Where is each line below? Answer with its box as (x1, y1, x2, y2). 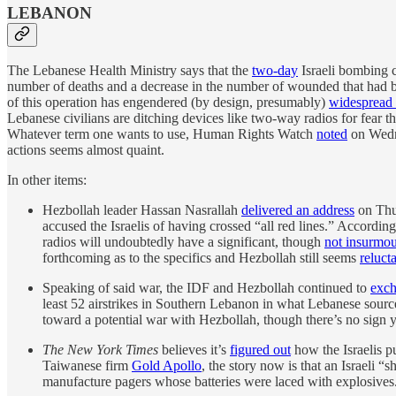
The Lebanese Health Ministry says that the (7, 63, 252, 79)
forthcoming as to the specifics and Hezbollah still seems (42, 250, 360, 266)
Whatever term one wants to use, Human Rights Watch (7, 126, 316, 142)
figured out (230, 342, 291, 358)
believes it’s (158, 342, 230, 358)
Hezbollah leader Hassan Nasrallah (42, 202, 241, 218)
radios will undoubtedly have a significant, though (42, 234, 324, 250)
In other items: (7, 172, 87, 188)
